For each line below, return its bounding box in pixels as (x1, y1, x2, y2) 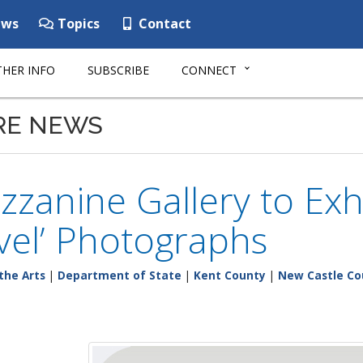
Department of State (58, 267, 181, 283)
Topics (54, 15, 100, 32)
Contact (135, 15, 191, 32)
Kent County (194, 267, 266, 283)
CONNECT (181, 62, 237, 78)
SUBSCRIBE (88, 62, 149, 78)
